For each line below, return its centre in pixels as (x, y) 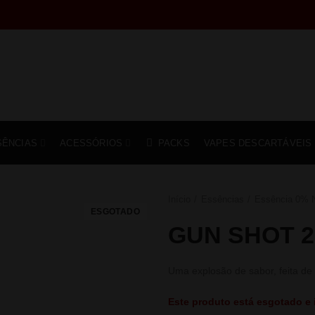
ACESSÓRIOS (91, 143)
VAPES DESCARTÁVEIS (258, 143)
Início (179, 199)
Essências (223, 199)
